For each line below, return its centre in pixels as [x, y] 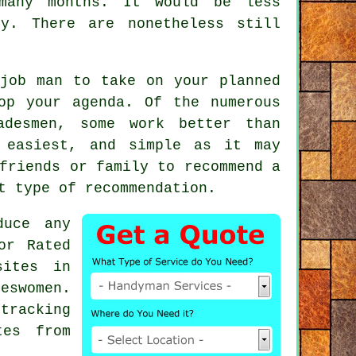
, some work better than [169, 124]
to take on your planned [172, 81]
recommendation [146, 188]
